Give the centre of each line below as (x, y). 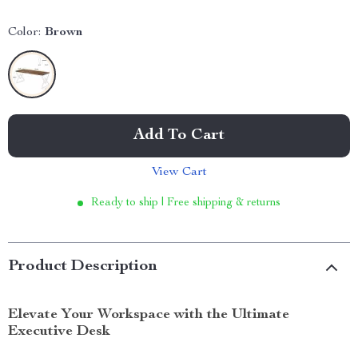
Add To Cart (179, 136)
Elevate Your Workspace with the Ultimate (149, 315)
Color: (24, 33)
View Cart (179, 173)
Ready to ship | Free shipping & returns (186, 203)
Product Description (83, 267)
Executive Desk (59, 332)
